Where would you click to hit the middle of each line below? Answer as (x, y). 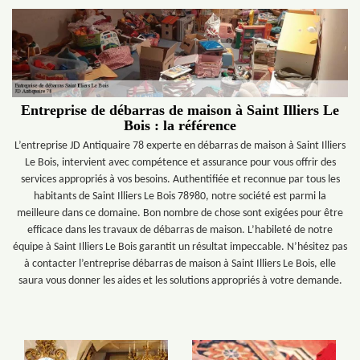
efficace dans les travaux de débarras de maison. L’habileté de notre (180, 230)
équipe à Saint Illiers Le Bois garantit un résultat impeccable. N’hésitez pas (180, 247)
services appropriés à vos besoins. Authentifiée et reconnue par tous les (180, 180)
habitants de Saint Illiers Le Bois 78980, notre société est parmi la (180, 196)
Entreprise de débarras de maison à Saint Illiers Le (180, 110)
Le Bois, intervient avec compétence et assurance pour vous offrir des (180, 163)
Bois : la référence (180, 125)
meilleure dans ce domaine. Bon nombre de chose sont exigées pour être (180, 213)
